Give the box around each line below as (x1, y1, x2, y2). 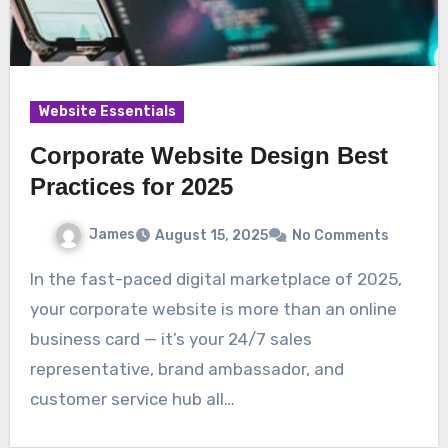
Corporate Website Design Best (29, 142, 388, 170)
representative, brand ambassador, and (29, 358, 344, 379)
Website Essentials (37, 103, 176, 121)
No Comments (292, 226, 389, 244)
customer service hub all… (29, 388, 235, 409)
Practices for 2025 (29, 173, 233, 201)
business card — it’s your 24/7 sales (29, 328, 312, 349)
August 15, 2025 (155, 226, 268, 244)
